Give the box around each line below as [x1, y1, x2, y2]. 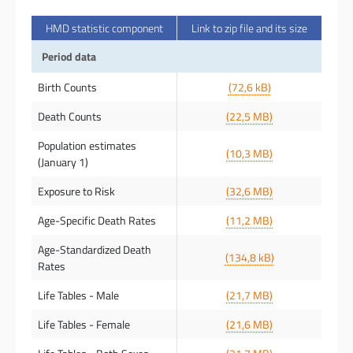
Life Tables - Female [38, 316, 130, 333]
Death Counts [38, 108, 102, 124]
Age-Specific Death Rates [38, 212, 156, 229]
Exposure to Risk [38, 183, 115, 199]
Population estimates [38, 137, 136, 154]
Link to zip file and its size [191, 20, 307, 36]
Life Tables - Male [38, 287, 119, 303]
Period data [42, 48, 96, 65]
